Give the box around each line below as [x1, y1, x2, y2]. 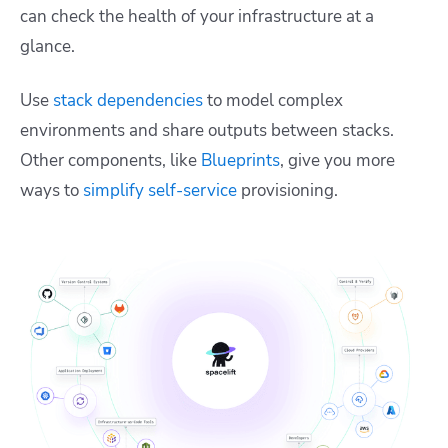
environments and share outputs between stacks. [20, 119, 394, 143]
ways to [20, 179, 83, 203]
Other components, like [20, 149, 197, 173]
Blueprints [197, 149, 280, 173]
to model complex [203, 89, 343, 113]
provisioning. [237, 179, 338, 203]
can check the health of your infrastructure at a [20, 5, 374, 29]
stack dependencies [53, 89, 203, 113]
